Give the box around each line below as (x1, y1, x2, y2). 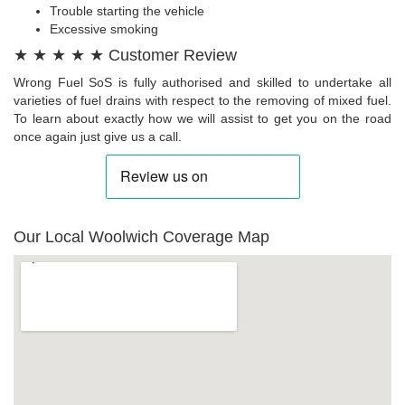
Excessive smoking (50, 21, 158, 36)
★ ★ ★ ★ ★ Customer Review (14, 45, 237, 64)
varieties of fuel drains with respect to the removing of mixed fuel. (14, 92, 391, 108)
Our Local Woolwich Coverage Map (14, 227, 269, 246)
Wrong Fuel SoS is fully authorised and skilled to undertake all (14, 74, 391, 89)
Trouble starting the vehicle (50, 3, 204, 18)
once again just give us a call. (14, 128, 182, 144)
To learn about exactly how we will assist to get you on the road (14, 110, 391, 126)
